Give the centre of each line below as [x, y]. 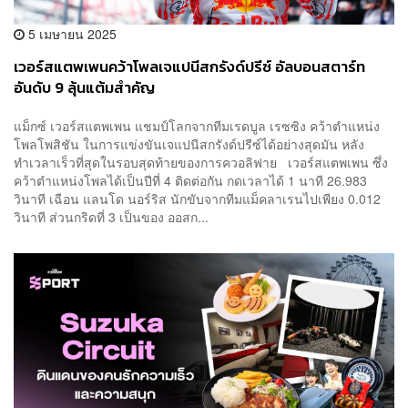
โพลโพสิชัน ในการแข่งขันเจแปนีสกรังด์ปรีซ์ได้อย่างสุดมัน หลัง [189, 143]
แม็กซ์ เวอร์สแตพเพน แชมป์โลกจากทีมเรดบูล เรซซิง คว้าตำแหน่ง [197, 125]
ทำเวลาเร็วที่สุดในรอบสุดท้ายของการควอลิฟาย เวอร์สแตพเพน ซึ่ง [201, 162]
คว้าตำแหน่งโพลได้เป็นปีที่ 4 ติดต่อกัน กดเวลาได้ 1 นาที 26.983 [190, 180]
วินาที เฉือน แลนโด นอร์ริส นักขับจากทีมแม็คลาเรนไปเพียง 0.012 [197, 198]
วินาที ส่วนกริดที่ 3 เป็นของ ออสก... [111, 216]
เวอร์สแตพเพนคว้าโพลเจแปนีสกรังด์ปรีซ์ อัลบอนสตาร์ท [189, 67]
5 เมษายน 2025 [71, 34]
